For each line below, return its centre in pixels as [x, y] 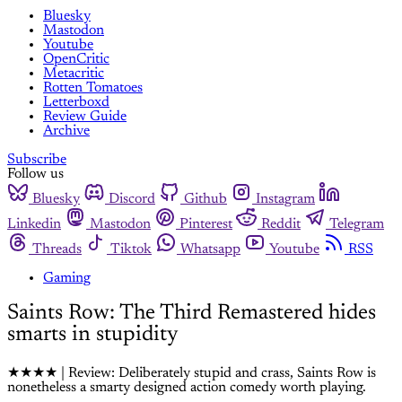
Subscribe [37, 159]
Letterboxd [76, 102]
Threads [57, 249]
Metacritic [74, 73]
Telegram [357, 224]
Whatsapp [210, 249]
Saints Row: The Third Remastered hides [192, 314]
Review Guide [85, 116]
